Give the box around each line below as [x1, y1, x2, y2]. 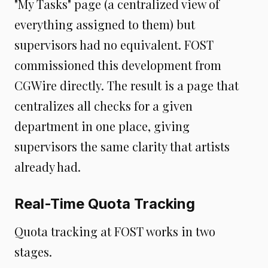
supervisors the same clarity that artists [14, 138, 230, 154]
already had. [14, 158, 81, 175]
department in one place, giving [14, 117, 190, 134]
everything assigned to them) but [14, 16, 195, 32]
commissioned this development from [14, 56, 221, 73]
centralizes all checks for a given [14, 97, 193, 114]
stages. [14, 243, 52, 260]
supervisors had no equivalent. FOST [14, 36, 214, 53]
